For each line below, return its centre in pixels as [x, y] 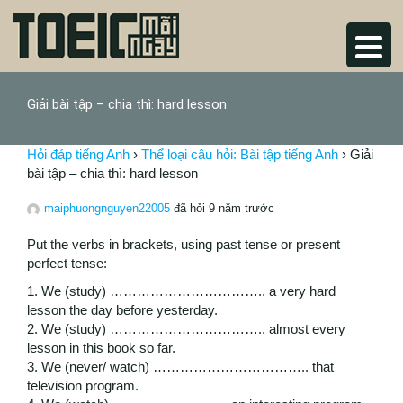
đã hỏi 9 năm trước [222, 209]
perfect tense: [67, 264]
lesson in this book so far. [101, 348]
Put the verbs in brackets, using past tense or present [184, 245]
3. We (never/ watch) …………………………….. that [180, 367]
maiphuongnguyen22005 [107, 209]
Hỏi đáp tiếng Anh [78, 155]
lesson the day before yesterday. [122, 310]
